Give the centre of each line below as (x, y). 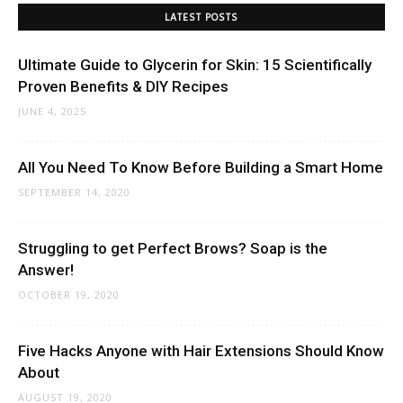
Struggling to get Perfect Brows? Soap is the (173, 248)
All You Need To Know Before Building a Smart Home (201, 167)
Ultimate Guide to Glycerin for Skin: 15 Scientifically (195, 64)
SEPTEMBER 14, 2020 (74, 192)
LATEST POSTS (201, 18)
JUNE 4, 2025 (52, 111)
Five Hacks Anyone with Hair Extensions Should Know (201, 350)
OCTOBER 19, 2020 (69, 294)
